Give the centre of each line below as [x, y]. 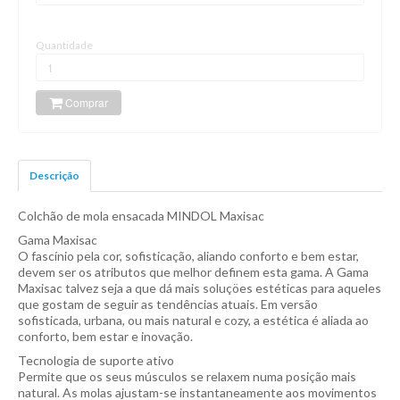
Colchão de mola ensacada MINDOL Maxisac [142, 215]
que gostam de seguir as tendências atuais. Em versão [168, 304]
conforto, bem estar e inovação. [105, 336]
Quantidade [66, 45]
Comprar [85, 102]
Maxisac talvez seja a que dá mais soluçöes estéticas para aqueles [200, 287]
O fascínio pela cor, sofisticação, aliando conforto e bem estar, [188, 255]
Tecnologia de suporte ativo [96, 360]
